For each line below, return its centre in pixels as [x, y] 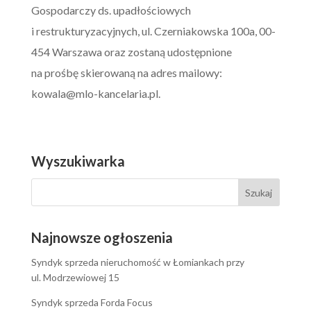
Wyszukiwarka [78, 161]
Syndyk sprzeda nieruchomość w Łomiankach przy [137, 262]
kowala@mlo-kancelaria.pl [94, 93]
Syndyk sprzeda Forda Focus [92, 302]
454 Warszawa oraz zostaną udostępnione [131, 52]
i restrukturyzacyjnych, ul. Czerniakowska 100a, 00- [153, 31]
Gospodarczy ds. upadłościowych [111, 10]
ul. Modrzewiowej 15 [75, 277]
